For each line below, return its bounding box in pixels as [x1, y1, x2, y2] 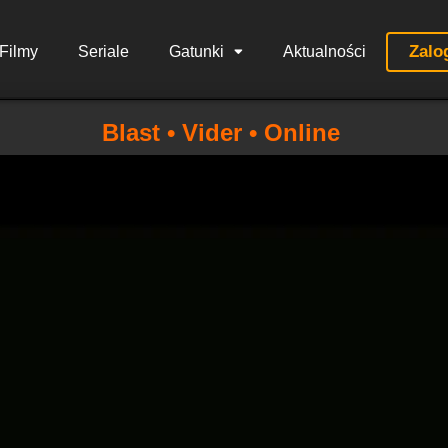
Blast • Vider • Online [102, 119, 340, 146]
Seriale [77, 43, 129, 60]
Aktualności [282, 43, 366, 60]
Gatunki [168, 43, 224, 60]
